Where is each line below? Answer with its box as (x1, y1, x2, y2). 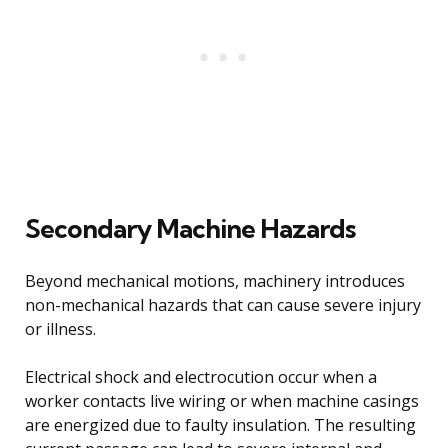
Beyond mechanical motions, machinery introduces (25, 270, 405, 293)
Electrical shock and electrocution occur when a (25, 366, 377, 389)
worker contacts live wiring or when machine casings (25, 390, 419, 413)
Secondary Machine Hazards (25, 212, 355, 246)
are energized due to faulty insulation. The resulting (25, 414, 416, 437)
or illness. (25, 318, 96, 341)
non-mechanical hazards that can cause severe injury (25, 294, 421, 317)
